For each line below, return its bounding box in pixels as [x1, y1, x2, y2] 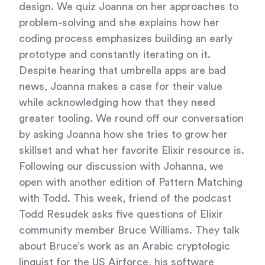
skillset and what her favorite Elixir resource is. [19, 145, 244, 156]
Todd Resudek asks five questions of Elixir [19, 209, 223, 219]
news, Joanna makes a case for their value [19, 81, 222, 92]
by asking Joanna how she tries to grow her [19, 129, 228, 140]
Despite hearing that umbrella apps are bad [19, 65, 226, 76]
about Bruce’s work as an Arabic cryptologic [19, 241, 230, 251]
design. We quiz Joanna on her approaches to [19, 1, 238, 12]
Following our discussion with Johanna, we [19, 161, 224, 172]
